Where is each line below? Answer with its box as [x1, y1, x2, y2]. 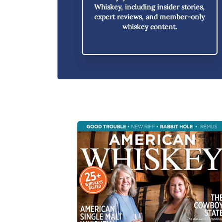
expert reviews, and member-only [94, 12, 205, 21]
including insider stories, [123, 2, 205, 11]
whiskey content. [122, 22, 177, 31]
